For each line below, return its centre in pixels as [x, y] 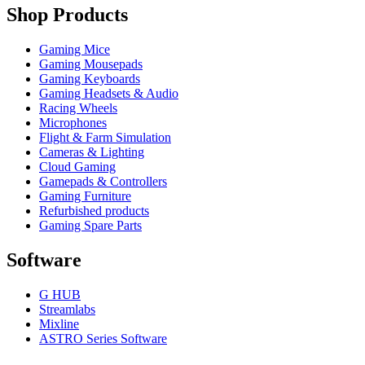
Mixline [59, 323]
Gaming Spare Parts [90, 226]
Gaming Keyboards [90, 79]
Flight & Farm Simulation [105, 138]
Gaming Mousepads [91, 64]
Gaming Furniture [85, 196]
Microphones [73, 123]
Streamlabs [67, 309]
